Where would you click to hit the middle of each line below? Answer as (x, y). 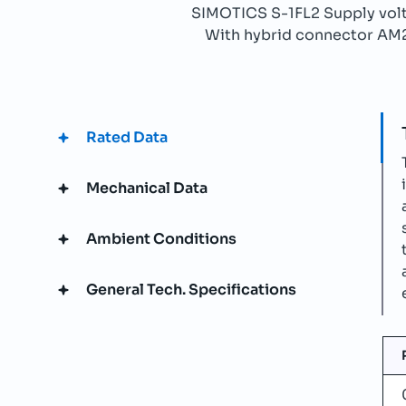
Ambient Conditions (161, 239)
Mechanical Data (147, 188)
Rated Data (127, 137)
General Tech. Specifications (191, 290)
